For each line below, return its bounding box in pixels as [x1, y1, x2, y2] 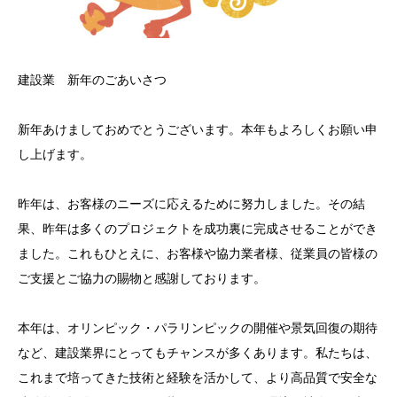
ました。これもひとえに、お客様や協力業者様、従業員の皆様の [18, 246, 378, 261]
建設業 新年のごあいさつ [18, 73, 167, 88]
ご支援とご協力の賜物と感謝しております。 [18, 271, 266, 286]
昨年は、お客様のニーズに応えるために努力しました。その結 [18, 197, 365, 212]
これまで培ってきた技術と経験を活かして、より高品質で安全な [18, 370, 378, 385]
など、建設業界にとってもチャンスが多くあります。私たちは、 [18, 346, 378, 361]
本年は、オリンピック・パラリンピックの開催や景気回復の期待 [18, 321, 378, 336]
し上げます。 [18, 147, 92, 162]
